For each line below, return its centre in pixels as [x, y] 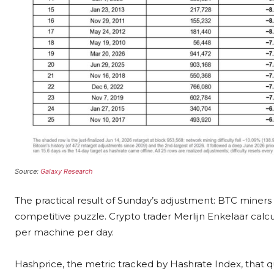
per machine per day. [64, 232]
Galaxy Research [67, 172]
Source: [28, 172]
